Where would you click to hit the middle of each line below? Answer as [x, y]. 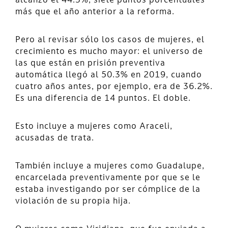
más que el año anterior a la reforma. [95, 12]
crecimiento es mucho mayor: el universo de [109, 52]
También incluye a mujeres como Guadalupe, [110, 166]
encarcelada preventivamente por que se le [108, 178]
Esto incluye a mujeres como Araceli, [94, 126]
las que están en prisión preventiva [90, 63]
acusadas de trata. [55, 138]
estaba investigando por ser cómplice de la [108, 190]
